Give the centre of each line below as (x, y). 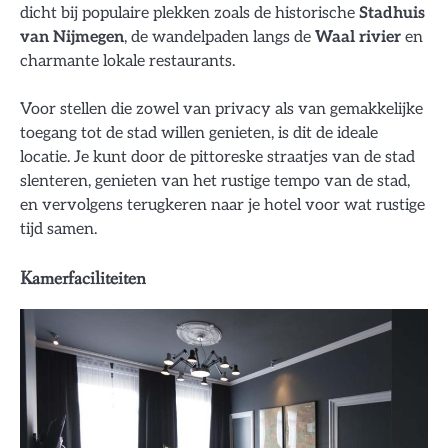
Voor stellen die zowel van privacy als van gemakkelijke (221, 108)
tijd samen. (58, 228)
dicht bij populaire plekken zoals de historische (189, 12)
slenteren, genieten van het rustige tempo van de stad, (215, 180)
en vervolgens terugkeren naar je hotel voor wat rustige (222, 204)
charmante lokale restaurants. (127, 60)
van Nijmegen (72, 36)
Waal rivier (358, 36)
